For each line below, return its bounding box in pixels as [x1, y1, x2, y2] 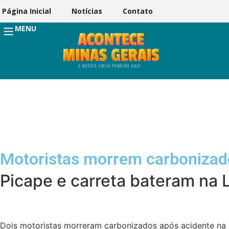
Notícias [72, 6, 102, 16]
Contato [123, 6, 153, 16]
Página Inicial [2, 6, 51, 16]
